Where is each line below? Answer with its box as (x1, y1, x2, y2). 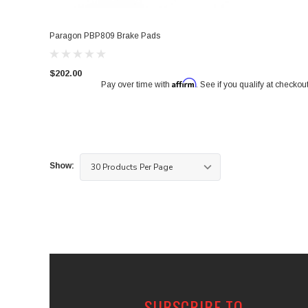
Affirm (171, 77, 196, 88)
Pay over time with (100, 79, 172, 89)
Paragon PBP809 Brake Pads (49, 30, 160, 41)
